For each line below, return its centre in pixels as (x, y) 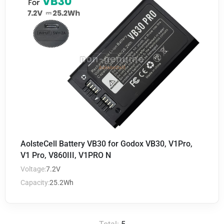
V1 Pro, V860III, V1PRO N (66, 155)
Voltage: (33, 169)
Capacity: (35, 182)
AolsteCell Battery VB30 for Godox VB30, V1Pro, (106, 144)
